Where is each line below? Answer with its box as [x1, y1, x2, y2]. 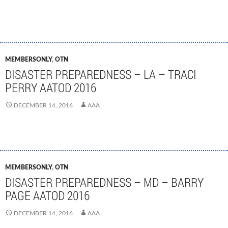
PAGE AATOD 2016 [5, 187, 90, 204]
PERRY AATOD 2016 [5, 79, 96, 96]
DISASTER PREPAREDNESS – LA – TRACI [5, 66, 196, 82]
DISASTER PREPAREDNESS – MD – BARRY [5, 174, 204, 190]
